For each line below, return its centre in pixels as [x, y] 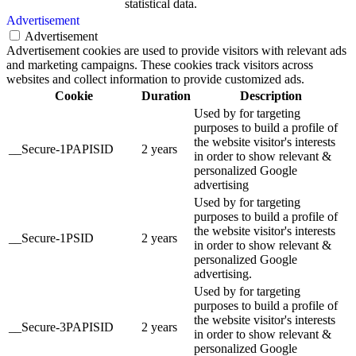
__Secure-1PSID [51, 238]
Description [271, 96]
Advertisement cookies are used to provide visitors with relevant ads [176, 51]
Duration [166, 96]
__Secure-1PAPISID [61, 149]
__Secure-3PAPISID [61, 327]
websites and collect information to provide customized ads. [155, 79]
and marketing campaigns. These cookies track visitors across [160, 65]
